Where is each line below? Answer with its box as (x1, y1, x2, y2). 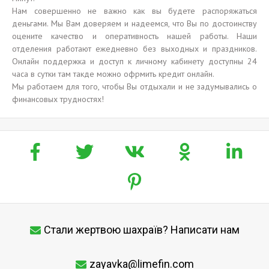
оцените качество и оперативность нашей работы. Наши (12, 31, 257, 41)
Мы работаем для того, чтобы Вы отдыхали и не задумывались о (12, 81, 257, 92)
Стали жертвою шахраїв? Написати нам (43, 223, 240, 236)
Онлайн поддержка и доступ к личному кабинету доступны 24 (12, 56, 257, 67)
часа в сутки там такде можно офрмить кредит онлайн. (12, 68, 214, 79)
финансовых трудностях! (12, 94, 104, 104)
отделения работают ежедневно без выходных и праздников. (12, 43, 257, 54)
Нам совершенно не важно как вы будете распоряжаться (12, 5, 257, 16)
